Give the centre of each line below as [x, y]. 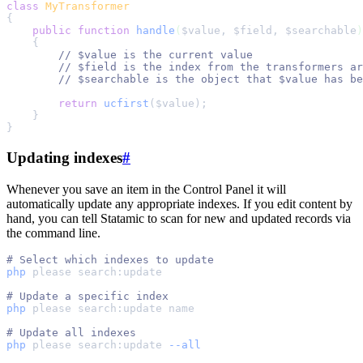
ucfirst [126, 104]
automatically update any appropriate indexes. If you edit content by [179, 203]
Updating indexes [64, 157]
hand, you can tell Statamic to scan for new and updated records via [179, 218]
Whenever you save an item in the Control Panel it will [146, 189]
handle [156, 31]
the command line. [53, 233]
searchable [324, 31]
